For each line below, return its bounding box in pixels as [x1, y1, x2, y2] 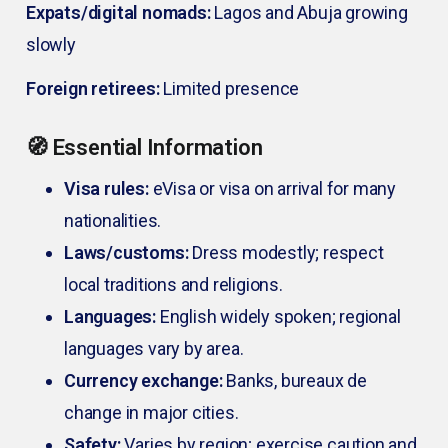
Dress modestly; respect [188, 242, 384, 264]
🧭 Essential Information [26, 135, 263, 161]
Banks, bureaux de [222, 370, 367, 392]
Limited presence [159, 78, 300, 100]
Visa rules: [64, 178, 149, 200]
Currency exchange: [64, 370, 223, 392]
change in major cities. [64, 402, 239, 424]
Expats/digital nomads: [26, 2, 211, 24]
